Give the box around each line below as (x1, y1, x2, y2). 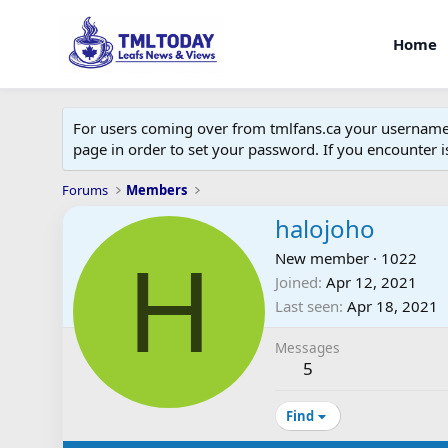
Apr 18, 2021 (347, 296, 438, 317)
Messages (275, 338, 340, 358)
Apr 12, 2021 (326, 272, 417, 293)
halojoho (275, 212, 375, 246)
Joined (275, 272, 318, 293)
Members (126, 181, 188, 199)
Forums (62, 181, 108, 199)
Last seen (275, 296, 339, 317)
